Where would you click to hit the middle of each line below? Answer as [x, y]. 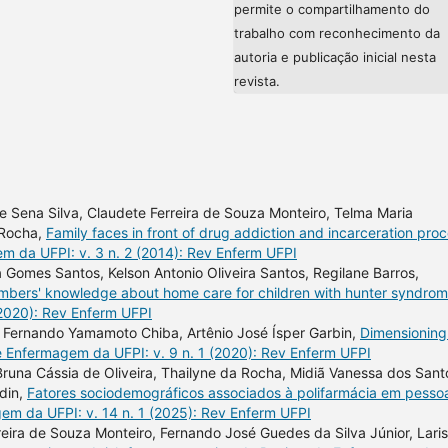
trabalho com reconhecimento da [337, 32]
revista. [257, 80]
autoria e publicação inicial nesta [335, 56]
